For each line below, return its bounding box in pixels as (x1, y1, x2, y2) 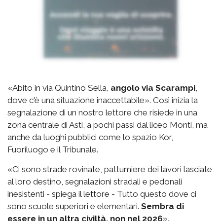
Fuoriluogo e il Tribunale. (7, 145, 98, 154)
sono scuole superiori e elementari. (7, 201, 141, 211)
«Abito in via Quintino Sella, (7, 83, 110, 93)
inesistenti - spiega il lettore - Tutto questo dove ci (7, 189, 196, 199)
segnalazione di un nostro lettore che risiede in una (7, 108, 197, 117)
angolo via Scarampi (110, 83, 195, 93)
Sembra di (141, 201, 184, 211)
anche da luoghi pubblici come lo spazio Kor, (7, 132, 173, 142)
